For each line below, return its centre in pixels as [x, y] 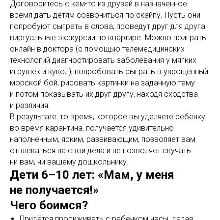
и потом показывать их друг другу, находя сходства [104, 94]
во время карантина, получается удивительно [92, 128]
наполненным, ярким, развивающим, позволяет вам [103, 139]
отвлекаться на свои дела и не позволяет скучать [100, 151]
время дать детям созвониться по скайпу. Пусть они [105, 15]
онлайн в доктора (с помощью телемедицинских [97, 49]
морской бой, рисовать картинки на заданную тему [102, 83]
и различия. [30, 106]
